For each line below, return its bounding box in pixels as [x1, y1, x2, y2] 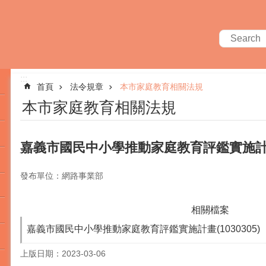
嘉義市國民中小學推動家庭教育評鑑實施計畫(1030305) [27, 224, 260, 235]
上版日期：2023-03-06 [20, 249, 106, 259]
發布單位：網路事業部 [20, 170, 103, 180]
